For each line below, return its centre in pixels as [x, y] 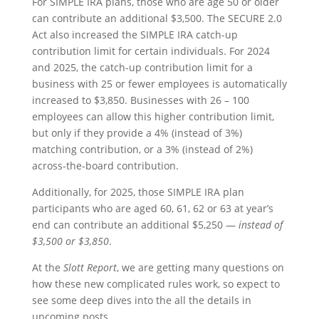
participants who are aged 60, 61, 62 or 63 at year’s [152, 208]
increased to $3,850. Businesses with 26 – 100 [140, 100]
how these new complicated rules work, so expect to [156, 284]
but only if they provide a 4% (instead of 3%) [137, 133]
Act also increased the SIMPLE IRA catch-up [135, 35]
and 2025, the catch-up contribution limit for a [142, 67]
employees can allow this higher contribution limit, [153, 116]
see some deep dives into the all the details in [141, 300]
